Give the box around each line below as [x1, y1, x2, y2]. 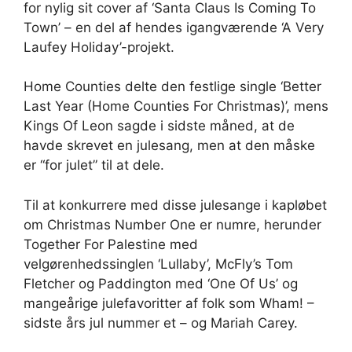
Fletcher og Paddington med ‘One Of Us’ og [24, 275, 298, 291]
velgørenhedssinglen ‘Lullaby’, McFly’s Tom [24, 255, 293, 272]
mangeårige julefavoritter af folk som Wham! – [24, 295, 314, 311]
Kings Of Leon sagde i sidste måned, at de [24, 118, 295, 134]
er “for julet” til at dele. [24, 157, 164, 173]
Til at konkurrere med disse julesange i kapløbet [24, 196, 327, 213]
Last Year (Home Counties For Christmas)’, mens [24, 98, 328, 114]
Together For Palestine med [24, 236, 198, 252]
